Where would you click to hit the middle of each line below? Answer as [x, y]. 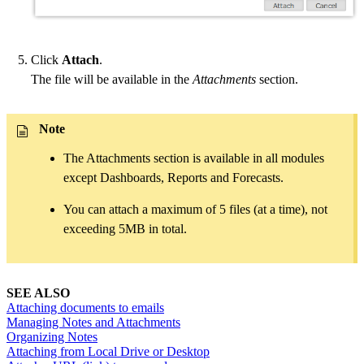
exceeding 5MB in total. [125, 228]
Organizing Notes [52, 336]
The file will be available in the [112, 79]
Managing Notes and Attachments [93, 322]
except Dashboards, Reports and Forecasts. [173, 177]
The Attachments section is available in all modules [194, 158]
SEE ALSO [38, 292]
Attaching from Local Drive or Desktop [108, 351]
